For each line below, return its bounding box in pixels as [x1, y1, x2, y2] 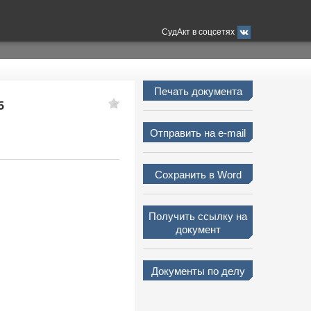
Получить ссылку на [149, 210, 247, 222]
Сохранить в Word [154, 169, 242, 180]
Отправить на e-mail [150, 127, 246, 139]
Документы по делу [151, 265, 245, 277]
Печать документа [153, 85, 242, 97]
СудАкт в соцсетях [162, 27, 235, 37]
